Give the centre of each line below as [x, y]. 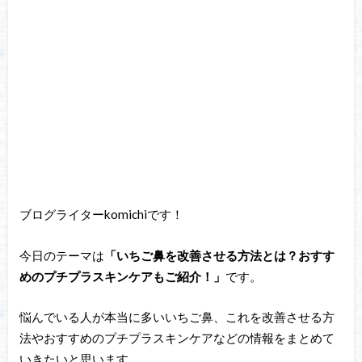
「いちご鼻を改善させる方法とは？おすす [219, 255]
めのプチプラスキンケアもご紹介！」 [122, 276]
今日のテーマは [61, 255]
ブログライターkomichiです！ [101, 215]
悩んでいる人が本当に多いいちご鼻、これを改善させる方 [177, 317]
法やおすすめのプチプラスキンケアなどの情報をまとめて [177, 338]
